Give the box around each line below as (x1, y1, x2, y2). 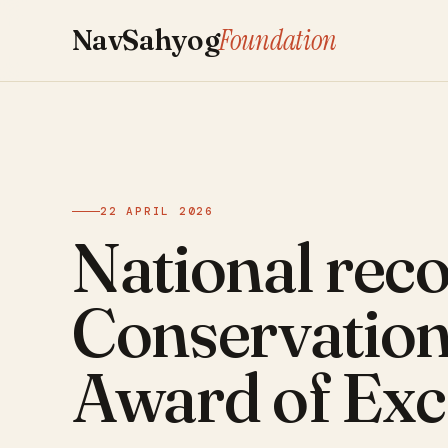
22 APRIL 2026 (100, 204, 214, 218)
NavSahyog (72, 22, 219, 57)
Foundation (218, 21, 338, 59)
